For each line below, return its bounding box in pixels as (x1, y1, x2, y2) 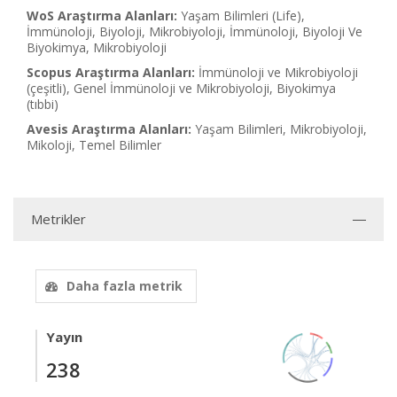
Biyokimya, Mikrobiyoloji (27, 39, 167, 56)
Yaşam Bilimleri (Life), (181, 7, 305, 24)
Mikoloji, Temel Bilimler (27, 136, 161, 153)
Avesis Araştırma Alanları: (27, 121, 191, 137)
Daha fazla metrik (66, 277, 183, 294)
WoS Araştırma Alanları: (27, 7, 177, 24)
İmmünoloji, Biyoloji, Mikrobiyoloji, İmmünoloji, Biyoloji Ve (27, 23, 362, 40)
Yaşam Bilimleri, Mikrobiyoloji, (195, 121, 367, 137)
